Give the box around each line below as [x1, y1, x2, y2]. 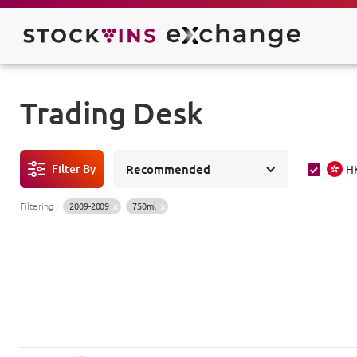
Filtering [20, 199, 53, 212]
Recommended [126, 161, 210, 177]
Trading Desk [20, 94, 203, 131]
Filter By [52, 161, 96, 176]
